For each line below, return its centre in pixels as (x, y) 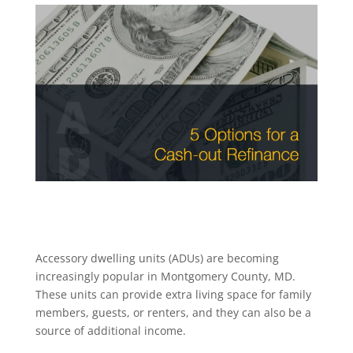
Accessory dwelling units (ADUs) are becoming (157, 258)
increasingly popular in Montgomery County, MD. (165, 276)
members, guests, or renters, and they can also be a (173, 312)
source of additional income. (110, 330)
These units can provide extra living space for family (173, 294)
